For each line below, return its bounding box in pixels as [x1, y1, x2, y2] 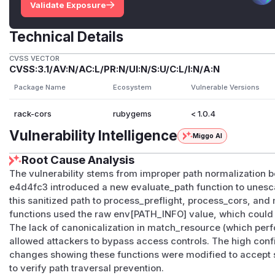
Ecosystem [112, 83, 152, 92]
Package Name [14, 83, 66, 92]
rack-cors [14, 109, 52, 119]
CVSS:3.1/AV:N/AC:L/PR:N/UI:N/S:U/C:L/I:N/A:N [9, 64, 220, 76]
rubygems [112, 109, 152, 119]
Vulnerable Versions [190, 83, 260, 92]
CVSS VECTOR [9, 54, 60, 63]
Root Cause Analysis [21, 153, 135, 168]
